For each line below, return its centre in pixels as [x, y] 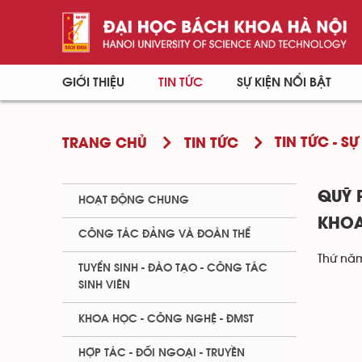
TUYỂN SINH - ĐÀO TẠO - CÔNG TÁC [173, 268]
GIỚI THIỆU [93, 82]
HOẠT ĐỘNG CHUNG [134, 200]
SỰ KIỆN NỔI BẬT [284, 82]
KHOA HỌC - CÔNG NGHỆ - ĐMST [166, 319]
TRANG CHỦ [105, 144]
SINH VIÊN [104, 285]
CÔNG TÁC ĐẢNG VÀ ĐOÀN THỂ [164, 234]
